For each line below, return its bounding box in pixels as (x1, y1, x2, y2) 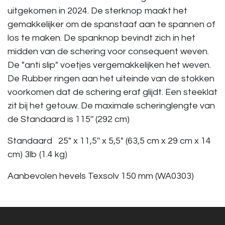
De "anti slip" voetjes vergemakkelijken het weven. (8, 60, 211, 70)
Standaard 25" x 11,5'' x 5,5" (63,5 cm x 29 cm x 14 (8, 136, 211, 146)
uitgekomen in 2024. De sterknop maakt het (8, 6, 187, 16)
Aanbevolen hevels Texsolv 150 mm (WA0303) (8, 171, 194, 181)
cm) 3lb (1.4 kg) (8, 149, 67, 159)
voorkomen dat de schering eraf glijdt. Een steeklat (8, 87, 217, 97)
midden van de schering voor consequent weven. (8, 46, 209, 56)
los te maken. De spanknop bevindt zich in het (8, 33, 195, 43)
